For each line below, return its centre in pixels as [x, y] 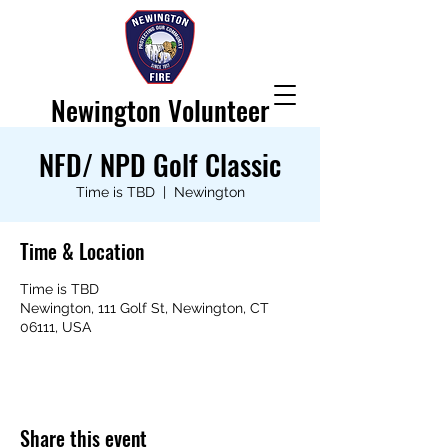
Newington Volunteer [160, 110]
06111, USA [55, 327]
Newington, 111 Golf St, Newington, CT [144, 308]
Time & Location [82, 251]
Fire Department [160, 142]
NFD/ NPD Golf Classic [160, 164]
